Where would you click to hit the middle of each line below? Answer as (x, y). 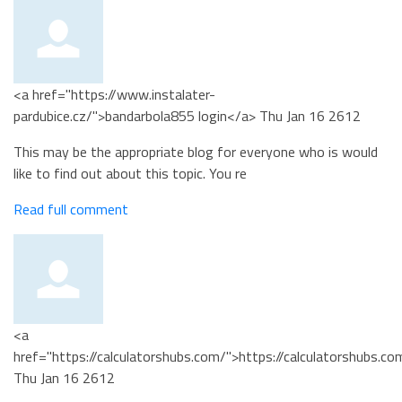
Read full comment (71, 209)
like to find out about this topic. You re (130, 173)
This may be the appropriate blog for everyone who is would (196, 152)
